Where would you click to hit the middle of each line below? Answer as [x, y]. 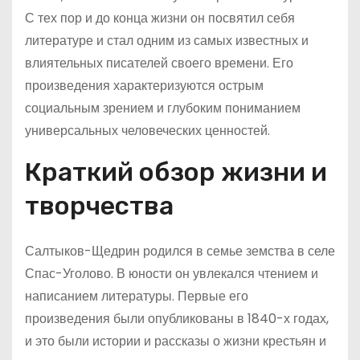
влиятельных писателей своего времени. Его [159, 63]
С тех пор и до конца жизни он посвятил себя [160, 18]
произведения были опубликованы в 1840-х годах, [177, 319]
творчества [99, 206]
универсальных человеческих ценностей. [147, 131]
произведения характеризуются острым [144, 86]
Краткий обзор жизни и [176, 172]
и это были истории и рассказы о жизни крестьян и [176, 341]
